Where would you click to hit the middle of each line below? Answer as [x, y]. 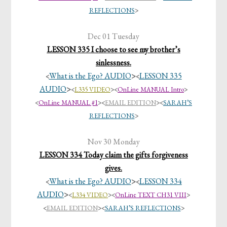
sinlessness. [113, 63]
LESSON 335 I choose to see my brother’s [113, 50]
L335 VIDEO [92, 90]
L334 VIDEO [90, 195]
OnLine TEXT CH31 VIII [151, 195]
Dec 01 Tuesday [113, 36]
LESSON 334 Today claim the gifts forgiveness [113, 155]
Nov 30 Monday [113, 142]
